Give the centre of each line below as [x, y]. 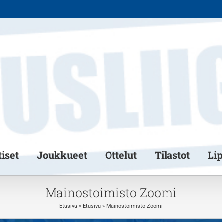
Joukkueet [62, 155]
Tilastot [172, 155]
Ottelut [121, 155]
